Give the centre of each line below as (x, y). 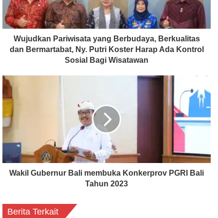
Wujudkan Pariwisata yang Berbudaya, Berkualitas (107, 39)
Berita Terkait (33, 212)
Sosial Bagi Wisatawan (107, 60)
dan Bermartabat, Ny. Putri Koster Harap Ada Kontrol (107, 50)
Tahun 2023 (107, 184)
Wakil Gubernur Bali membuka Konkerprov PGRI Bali (107, 173)
